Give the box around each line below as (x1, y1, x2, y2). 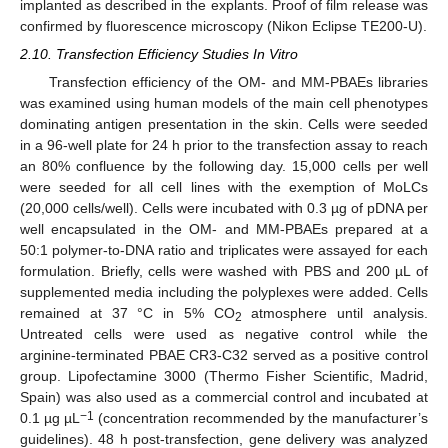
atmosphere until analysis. (241, 305, 429, 322)
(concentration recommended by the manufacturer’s (94, 410, 428, 427)
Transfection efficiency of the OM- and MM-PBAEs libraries (48, 74, 428, 91)
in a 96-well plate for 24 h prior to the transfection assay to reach (20, 137, 428, 154)
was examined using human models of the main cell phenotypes (20, 95, 428, 112)
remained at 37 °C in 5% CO (20, 305, 235, 322)
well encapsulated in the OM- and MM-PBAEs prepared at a (20, 221, 428, 238)
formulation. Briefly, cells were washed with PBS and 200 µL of (20, 263, 428, 280)
